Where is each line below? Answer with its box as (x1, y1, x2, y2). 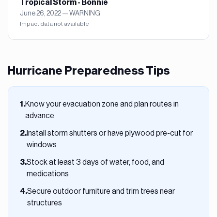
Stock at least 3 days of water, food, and (27, 157, 164, 167)
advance (25, 111, 54, 120)
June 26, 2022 (20, 9, 61, 17)
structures (27, 198, 62, 207)
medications (27, 169, 69, 178)
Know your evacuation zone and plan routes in (25, 99, 179, 108)
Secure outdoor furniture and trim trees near (27, 186, 175, 196)
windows (27, 140, 57, 149)
